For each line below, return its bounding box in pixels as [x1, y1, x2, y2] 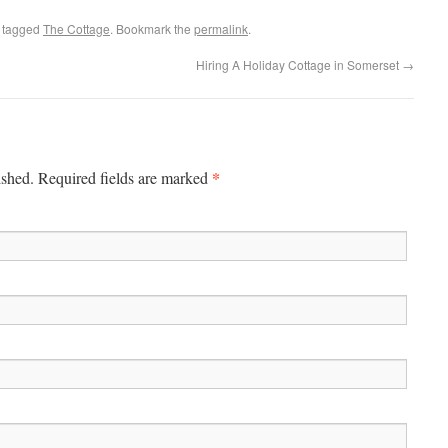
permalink [194, 20, 248, 37]
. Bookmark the [110, 20, 194, 37]
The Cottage [43, 20, 110, 37]
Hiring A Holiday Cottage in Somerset [196, 56, 402, 73]
